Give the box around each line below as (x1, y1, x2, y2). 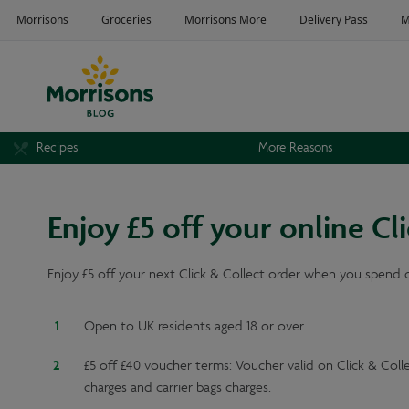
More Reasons (257, 139, 332, 157)
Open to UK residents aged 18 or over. (84, 318, 306, 337)
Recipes (37, 139, 78, 157)
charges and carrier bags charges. (84, 379, 271, 398)
